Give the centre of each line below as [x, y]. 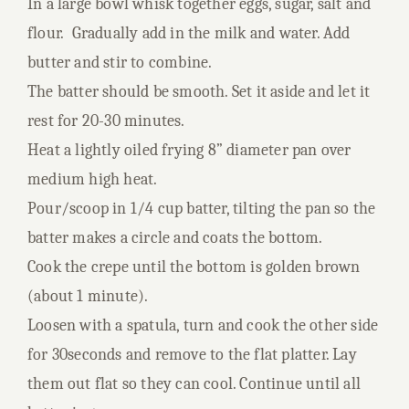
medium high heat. [93, 179]
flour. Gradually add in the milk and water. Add [189, 33]
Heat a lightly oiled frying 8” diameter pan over [189, 150]
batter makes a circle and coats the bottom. [175, 238]
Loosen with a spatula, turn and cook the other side [203, 325]
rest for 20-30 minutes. [106, 121]
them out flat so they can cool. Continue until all [194, 384]
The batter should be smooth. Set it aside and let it [199, 92]
